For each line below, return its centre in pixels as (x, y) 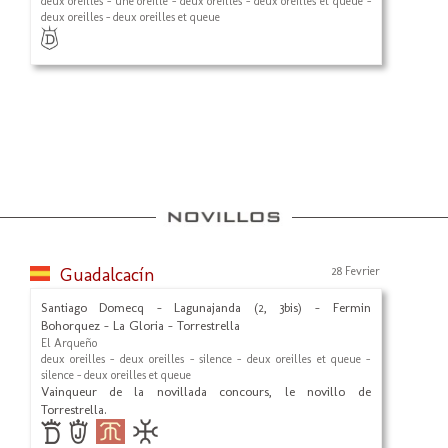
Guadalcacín (107, 275)
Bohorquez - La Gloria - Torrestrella (140, 325)
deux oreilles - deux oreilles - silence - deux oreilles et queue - (205, 359)
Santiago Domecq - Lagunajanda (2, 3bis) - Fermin (205, 307)
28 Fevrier (355, 271)
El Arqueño (68, 343)
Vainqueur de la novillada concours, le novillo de (205, 391)
